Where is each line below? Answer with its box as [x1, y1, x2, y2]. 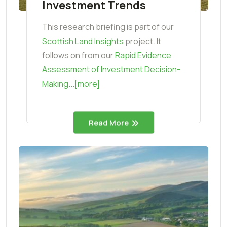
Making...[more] [42, 78, 100, 89]
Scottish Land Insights [42, 35, 124, 47]
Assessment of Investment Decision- [42, 63, 180, 75]
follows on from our [42, 49, 115, 61]
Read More [88, 117, 129, 128]
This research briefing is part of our [42, 21, 174, 32]
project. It [124, 35, 161, 47]
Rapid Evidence [115, 49, 171, 61]
